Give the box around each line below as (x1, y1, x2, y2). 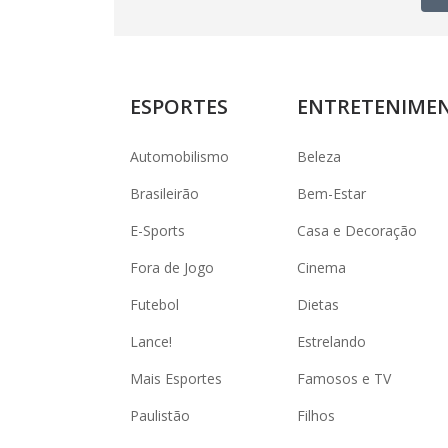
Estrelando (297, 332, 366, 351)
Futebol (130, 295, 179, 314)
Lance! (130, 332, 172, 351)
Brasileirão (130, 184, 199, 203)
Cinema (297, 258, 346, 277)
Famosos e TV (297, 369, 391, 388)
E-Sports (130, 221, 185, 240)
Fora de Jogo (130, 258, 214, 277)
